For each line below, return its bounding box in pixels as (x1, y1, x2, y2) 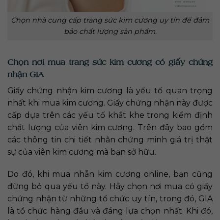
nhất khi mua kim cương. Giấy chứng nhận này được (7, 98, 213, 108)
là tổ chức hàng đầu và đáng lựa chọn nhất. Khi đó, (7, 206, 213, 216)
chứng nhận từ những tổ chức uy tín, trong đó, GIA (7, 194, 213, 204)
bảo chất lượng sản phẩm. (63, 27, 157, 36)
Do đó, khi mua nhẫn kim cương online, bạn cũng (7, 169, 213, 179)
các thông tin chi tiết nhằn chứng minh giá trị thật (7, 135, 213, 144)
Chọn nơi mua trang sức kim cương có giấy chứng (7, 56, 213, 67)
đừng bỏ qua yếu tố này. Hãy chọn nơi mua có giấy (7, 182, 213, 192)
